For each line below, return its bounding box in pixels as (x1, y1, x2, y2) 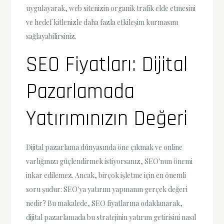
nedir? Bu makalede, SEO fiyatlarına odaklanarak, (26, 198, 183, 208)
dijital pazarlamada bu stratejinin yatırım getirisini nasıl (26, 212, 196, 222)
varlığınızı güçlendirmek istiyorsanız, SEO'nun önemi (26, 156, 193, 166)
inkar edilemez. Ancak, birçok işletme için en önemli (26, 170, 186, 180)
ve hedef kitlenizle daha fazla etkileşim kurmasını (26, 17, 178, 27)
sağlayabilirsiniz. (26, 31, 77, 41)
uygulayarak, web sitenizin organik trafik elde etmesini (26, 3, 196, 13)
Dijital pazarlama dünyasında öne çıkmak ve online (26, 142, 183, 152)
